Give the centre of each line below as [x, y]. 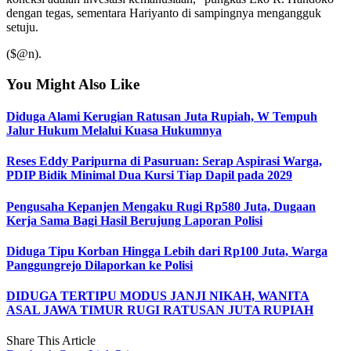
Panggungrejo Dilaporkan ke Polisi [100, 265]
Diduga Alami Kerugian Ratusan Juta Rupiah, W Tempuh [162, 117]
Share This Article [51, 341]
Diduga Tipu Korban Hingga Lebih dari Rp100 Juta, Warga [167, 251]
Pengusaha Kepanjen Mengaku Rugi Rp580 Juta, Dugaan [161, 206]
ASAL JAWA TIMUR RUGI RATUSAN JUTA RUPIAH [160, 310]
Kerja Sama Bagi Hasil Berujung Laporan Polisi [134, 220]
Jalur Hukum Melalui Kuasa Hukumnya [114, 131]
